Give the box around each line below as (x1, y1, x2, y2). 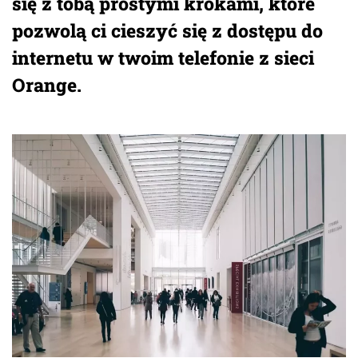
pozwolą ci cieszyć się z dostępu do (12, 18, 323, 42)
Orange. (12, 72, 82, 97)
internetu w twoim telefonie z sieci (12, 45, 314, 70)
